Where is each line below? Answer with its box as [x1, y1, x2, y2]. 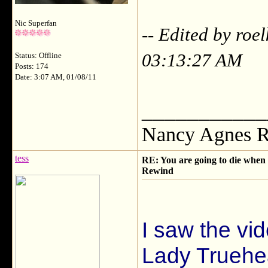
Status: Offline [15, 51, 62, 60]
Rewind [142, 166, 173, 176]
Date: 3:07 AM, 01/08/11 [15, 73, 96, 81]
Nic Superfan [15, 19, 57, 28]
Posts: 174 [15, 62, 48, 71]
